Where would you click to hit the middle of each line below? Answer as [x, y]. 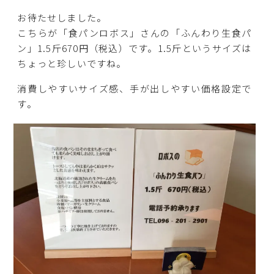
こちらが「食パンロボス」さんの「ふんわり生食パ [135, 33]
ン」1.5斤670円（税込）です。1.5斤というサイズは [135, 48]
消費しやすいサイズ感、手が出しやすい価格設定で [135, 88]
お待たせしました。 [62, 18]
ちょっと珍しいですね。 [72, 64]
